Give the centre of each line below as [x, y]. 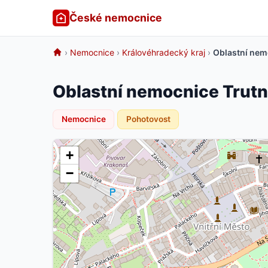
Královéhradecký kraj [164, 52]
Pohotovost [148, 119]
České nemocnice [116, 18]
